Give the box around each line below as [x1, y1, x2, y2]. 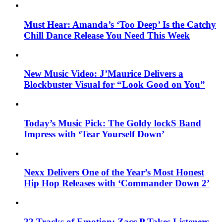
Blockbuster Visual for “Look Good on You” [24, 79, 205, 90]
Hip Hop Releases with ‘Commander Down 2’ [24, 178, 210, 189]
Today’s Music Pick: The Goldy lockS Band [24, 117, 201, 128]
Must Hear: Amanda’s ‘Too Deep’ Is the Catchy [24, 19, 216, 30]
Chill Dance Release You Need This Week [24, 30, 190, 41]
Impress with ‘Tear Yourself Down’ [24, 128, 165, 139]
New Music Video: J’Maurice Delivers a [24, 68, 183, 79]
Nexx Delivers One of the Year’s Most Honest [24, 167, 204, 178]
